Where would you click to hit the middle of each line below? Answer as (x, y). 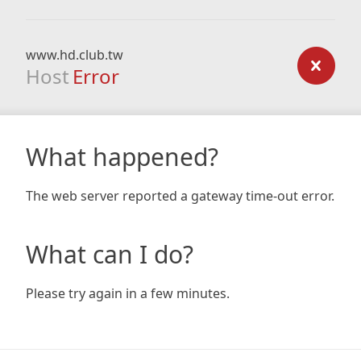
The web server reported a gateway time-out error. (180, 196)
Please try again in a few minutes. (128, 293)
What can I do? (110, 254)
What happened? (122, 157)
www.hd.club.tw (75, 55)
